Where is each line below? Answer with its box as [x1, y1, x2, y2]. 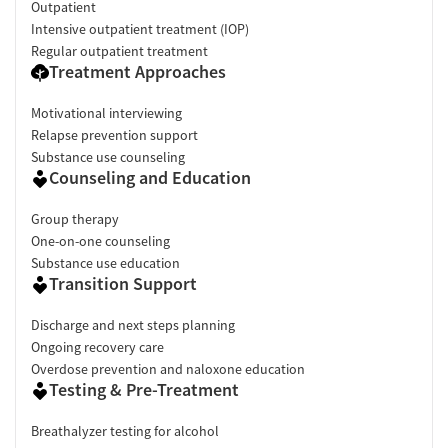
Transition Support [49, 271, 197, 295]
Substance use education [31, 253, 180, 272]
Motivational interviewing [31, 103, 182, 122]
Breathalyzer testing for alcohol [31, 421, 219, 440]
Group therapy [31, 209, 119, 228]
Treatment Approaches [49, 59, 226, 83]
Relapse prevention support [31, 125, 198, 144]
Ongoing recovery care [31, 337, 164, 356]
